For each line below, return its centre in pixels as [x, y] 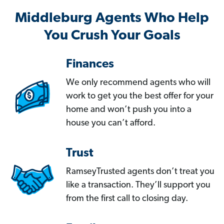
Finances [90, 65]
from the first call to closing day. [127, 199]
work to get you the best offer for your [140, 96]
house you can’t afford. [111, 123]
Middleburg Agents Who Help [112, 19]
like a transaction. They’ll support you [138, 185]
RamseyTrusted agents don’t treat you [140, 172]
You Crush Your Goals [112, 36]
